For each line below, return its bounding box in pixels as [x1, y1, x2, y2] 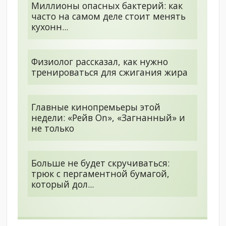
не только [31, 122, 75, 134]
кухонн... [31, 20, 69, 33]
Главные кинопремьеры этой [31, 100, 161, 113]
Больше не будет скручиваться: [31, 156, 170, 169]
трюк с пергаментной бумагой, [31, 167, 170, 180]
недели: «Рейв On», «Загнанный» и [31, 111, 186, 124]
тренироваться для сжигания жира [31, 66, 188, 78]
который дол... [31, 178, 94, 190]
